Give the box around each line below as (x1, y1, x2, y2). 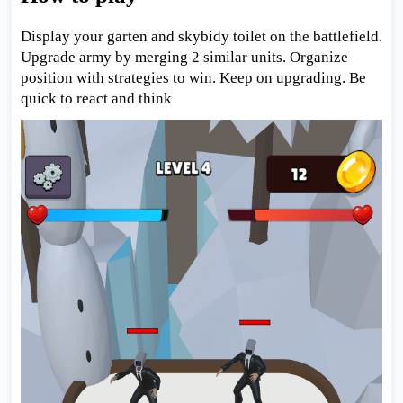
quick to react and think (20, 90, 172, 108)
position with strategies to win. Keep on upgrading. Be (20, 69, 366, 87)
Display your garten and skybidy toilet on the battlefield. (20, 28, 382, 46)
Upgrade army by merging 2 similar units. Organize (20, 49, 348, 67)
